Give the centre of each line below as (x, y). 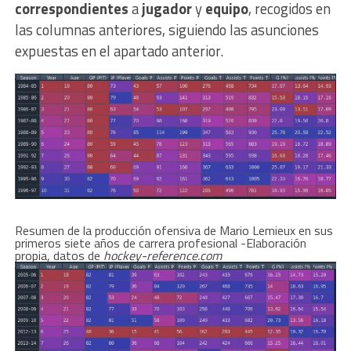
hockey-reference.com (162, 255)
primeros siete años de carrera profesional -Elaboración (160, 242)
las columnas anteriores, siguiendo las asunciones (166, 30)
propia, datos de (59, 255)
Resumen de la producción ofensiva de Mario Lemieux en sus (174, 230)
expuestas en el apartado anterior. (119, 51)
